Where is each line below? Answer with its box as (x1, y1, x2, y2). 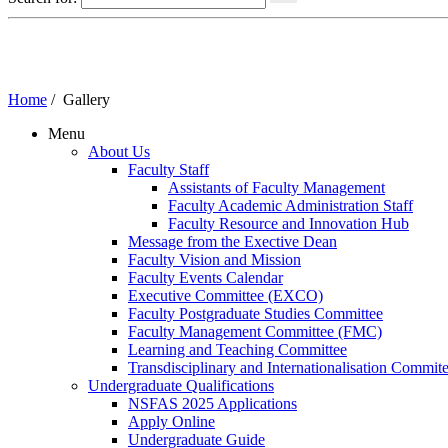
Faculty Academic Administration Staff (168, 196, 413, 214)
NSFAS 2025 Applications (128, 394, 297, 412)
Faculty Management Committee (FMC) (128, 322, 382, 340)
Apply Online (128, 412, 215, 430)
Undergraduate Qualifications (88, 376, 274, 394)
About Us (88, 142, 150, 160)
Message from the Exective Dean (128, 232, 337, 250)
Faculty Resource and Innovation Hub (168, 214, 409, 232)
